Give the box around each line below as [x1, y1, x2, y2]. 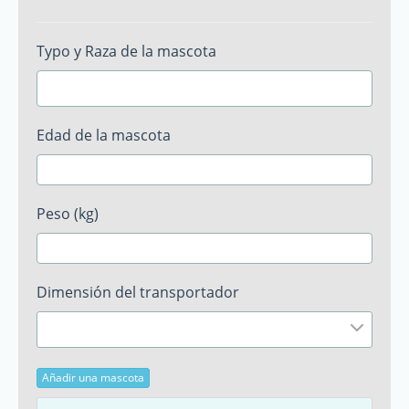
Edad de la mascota [37, 125, 171, 145]
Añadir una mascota [42, 369, 144, 385]
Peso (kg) [37, 204, 99, 224]
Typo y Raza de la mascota [37, 41, 216, 61]
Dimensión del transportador [37, 282, 239, 302]
